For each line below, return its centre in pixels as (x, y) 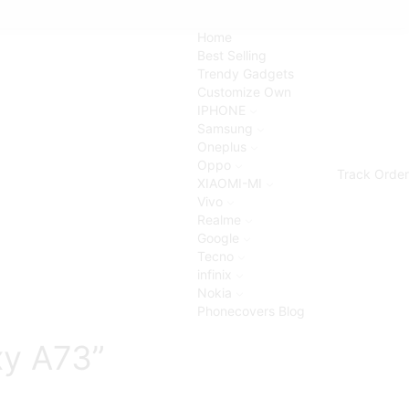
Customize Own (244, 92)
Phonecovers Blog (251, 311)
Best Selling (231, 55)
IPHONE (221, 110)
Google (218, 238)
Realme (219, 220)
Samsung (225, 128)
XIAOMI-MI (229, 183)
